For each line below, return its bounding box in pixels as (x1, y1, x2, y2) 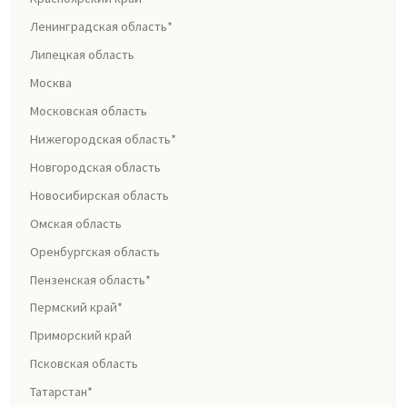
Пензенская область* (30, 271, 151, 288)
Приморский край (30, 327, 132, 344)
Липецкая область (30, 46, 134, 64)
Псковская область (30, 355, 138, 372)
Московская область (30, 103, 147, 120)
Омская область (30, 214, 122, 232)
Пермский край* (30, 299, 123, 316)
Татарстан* (30, 383, 93, 401)
